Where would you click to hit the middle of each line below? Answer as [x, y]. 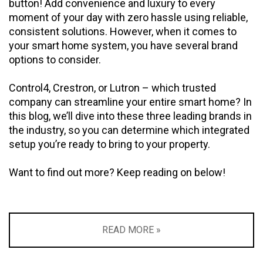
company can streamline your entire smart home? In [130, 102]
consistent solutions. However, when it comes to [123, 31]
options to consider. [55, 59]
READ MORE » [131, 230]
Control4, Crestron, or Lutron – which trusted [112, 87]
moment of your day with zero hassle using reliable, [128, 17]
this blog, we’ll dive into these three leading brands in [130, 116]
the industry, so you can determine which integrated [129, 130]
